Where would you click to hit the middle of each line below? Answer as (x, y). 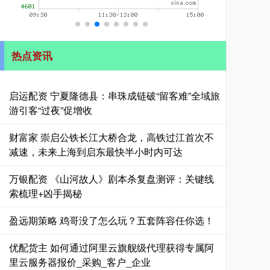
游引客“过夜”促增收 (51, 110)
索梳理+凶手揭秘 (46, 193)
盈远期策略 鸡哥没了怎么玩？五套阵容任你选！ (111, 220)
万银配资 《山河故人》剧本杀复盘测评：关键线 (111, 179)
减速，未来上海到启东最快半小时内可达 (96, 152)
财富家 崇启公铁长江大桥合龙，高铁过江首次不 (111, 137)
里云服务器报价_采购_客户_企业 (80, 262)
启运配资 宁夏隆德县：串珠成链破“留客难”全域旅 (115, 96)
